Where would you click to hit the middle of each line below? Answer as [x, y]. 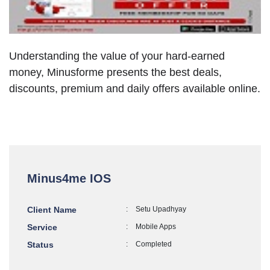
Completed [152, 244]
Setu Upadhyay [160, 209]
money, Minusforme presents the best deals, [115, 73]
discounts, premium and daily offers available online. [135, 89]
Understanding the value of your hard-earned [117, 56]
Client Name [52, 210]
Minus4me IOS [69, 179]
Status [40, 245]
